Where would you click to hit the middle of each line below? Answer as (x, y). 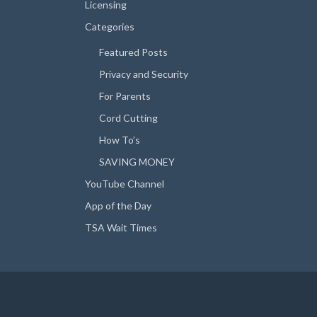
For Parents (125, 96)
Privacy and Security (144, 74)
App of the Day (118, 205)
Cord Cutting (128, 117)
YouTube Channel (125, 183)
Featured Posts (133, 52)
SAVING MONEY (137, 161)
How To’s (120, 139)
